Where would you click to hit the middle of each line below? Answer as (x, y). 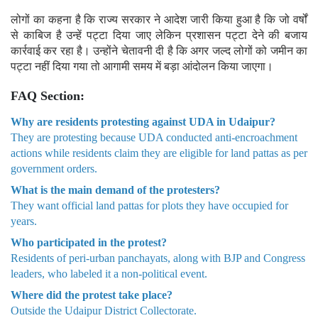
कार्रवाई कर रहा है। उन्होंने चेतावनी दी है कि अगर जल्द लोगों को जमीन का (159, 50)
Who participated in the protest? (89, 242)
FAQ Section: (48, 95)
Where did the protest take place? (92, 295)
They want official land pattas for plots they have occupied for (149, 205)
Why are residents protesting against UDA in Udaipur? (143, 121)
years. (24, 221)
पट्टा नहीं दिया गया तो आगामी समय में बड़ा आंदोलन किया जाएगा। (143, 66)
